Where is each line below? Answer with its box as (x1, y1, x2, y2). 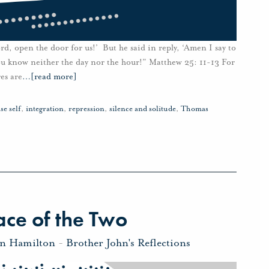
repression (68, 104, 104, 114)
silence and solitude (109, 104, 176, 114)
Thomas (181, 104, 208, 114)
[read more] (31, 71, 77, 82)
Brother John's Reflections (66, 235, 190, 249)
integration (26, 104, 64, 114)
